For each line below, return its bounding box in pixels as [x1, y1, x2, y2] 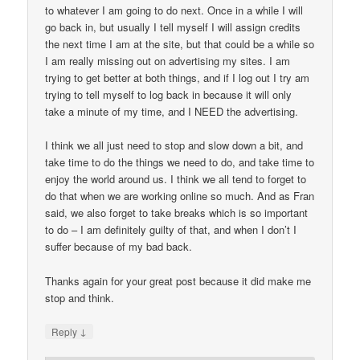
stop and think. [45, 289, 115, 305]
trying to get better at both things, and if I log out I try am [45, 70, 310, 86]
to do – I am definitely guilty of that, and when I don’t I [45, 222, 297, 238]
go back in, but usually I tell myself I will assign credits [45, 19, 301, 35]
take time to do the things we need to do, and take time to [45, 154, 315, 170]
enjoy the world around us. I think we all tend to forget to [45, 171, 307, 187]
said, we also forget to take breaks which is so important [45, 205, 309, 221]
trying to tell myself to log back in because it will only [45, 87, 292, 103]
